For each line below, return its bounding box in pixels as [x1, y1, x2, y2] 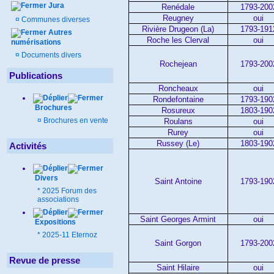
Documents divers [20, 51, 81, 59]
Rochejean [159, 59, 197, 68]
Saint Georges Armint [140, 214, 217, 224]
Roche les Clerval [147, 35, 210, 45]
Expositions [33, 218, 76, 226]
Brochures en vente [43, 116, 108, 125]
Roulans [163, 116, 193, 126]
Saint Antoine [154, 176, 202, 186]
